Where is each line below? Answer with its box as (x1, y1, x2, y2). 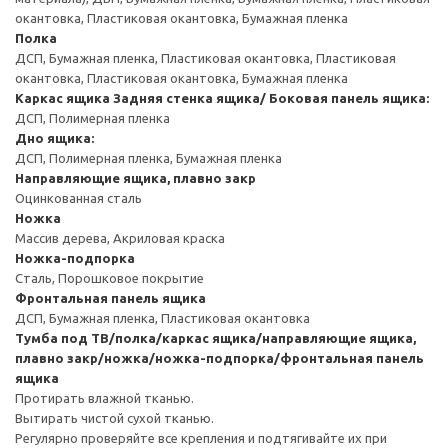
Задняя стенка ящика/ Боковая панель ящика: (113, 90, 429, 105)
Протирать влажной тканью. (15, 390, 194, 405)
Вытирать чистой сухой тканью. (15, 410, 214, 425)
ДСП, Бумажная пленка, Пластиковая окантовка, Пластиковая (15, 50, 396, 65)
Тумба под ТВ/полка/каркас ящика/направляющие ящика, (15, 330, 416, 345)
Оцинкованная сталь (15, 190, 142, 205)
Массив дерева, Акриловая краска (15, 230, 225, 245)
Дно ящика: (15, 130, 94, 145)
